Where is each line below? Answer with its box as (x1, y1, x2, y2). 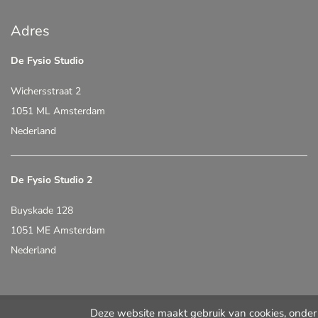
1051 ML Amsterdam (11, 104, 105, 118)
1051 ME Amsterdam (11, 224, 105, 237)
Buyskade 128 (11, 204, 73, 217)
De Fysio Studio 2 (11, 173, 92, 187)
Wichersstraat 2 (11, 84, 81, 98)
